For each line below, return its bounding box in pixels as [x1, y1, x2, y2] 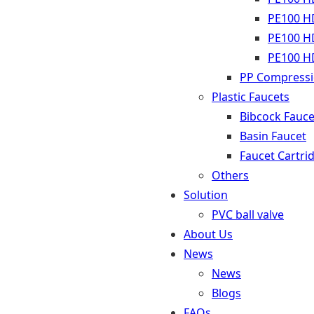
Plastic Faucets [212, 89, 289, 104]
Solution [184, 187, 228, 203]
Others [212, 168, 249, 183]
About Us [184, 226, 233, 242]
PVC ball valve [212, 207, 284, 222]
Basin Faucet [240, 128, 306, 144]
